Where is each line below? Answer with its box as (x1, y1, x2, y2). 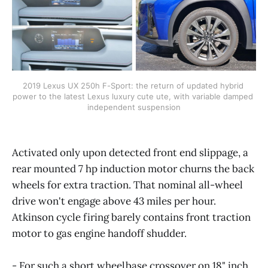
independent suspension (87, 102, 181, 112)
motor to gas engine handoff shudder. (12, 227, 187, 240)
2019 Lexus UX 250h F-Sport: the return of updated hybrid (22, 80, 243, 90)
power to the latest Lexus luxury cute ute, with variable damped (13, 91, 253, 101)
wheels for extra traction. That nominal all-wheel (12, 178, 243, 192)
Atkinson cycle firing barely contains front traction (12, 211, 251, 224)
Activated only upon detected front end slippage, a (12, 146, 248, 160)
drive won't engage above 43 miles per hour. (12, 194, 216, 208)
